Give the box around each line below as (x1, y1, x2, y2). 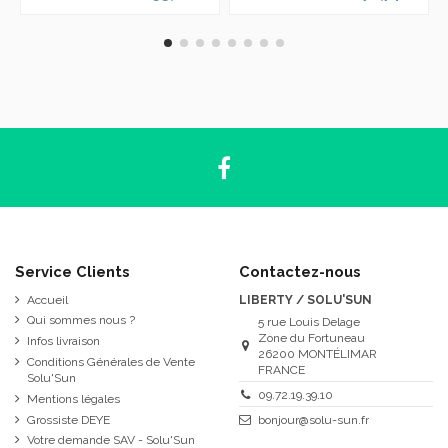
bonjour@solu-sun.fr (257, 412, 369, 427)
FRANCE (257, 362, 305, 377)
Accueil (27, 292, 68, 307)
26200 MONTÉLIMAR (257, 346, 377, 361)
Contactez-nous (239, 262, 361, 280)
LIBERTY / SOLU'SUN (239, 292, 372, 307)
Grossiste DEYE (27, 412, 110, 427)
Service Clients (15, 262, 130, 280)
